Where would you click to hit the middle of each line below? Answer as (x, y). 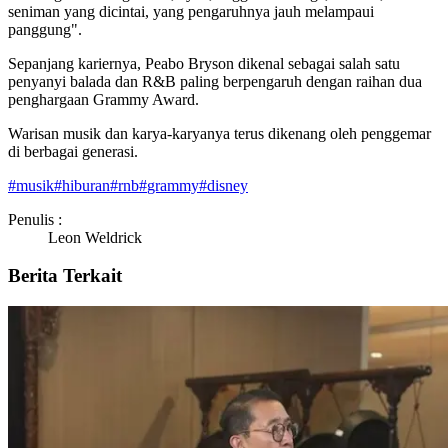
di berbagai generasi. (73, 151)
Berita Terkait (65, 276)
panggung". (45, 29)
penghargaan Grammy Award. (103, 99)
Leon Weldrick (95, 237)
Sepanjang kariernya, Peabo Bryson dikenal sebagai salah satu (204, 63)
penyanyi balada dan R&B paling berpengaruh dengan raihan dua (215, 81)
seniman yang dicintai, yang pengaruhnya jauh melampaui (191, 11)
